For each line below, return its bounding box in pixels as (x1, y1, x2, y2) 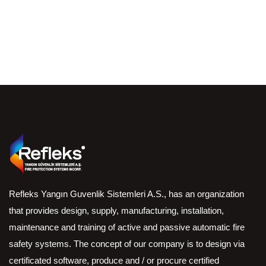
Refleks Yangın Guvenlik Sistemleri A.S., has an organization (9, 188, 244, 199)
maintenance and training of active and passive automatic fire (9, 221, 245, 232)
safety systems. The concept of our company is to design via (9, 238, 245, 249)
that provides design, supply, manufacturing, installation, (9, 205, 224, 216)
